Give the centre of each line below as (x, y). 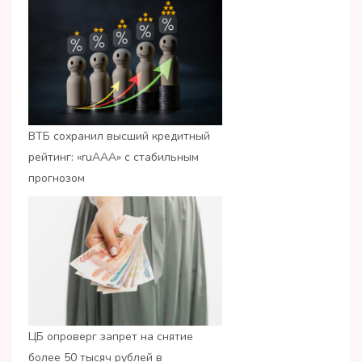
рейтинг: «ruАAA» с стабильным (114, 158)
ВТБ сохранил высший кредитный (119, 137)
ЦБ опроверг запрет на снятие (111, 337)
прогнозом (57, 179)
